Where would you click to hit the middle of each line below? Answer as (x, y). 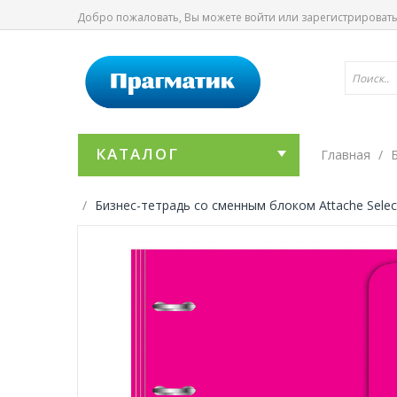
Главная (346, 155)
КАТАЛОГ (137, 154)
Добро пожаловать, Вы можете (161, 17)
